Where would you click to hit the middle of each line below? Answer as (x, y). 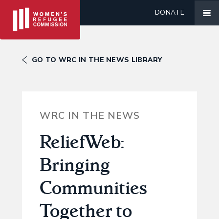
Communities (93, 187)
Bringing (75, 164)
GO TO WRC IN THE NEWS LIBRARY (97, 60)
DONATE (170, 12)
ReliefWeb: (82, 142)
